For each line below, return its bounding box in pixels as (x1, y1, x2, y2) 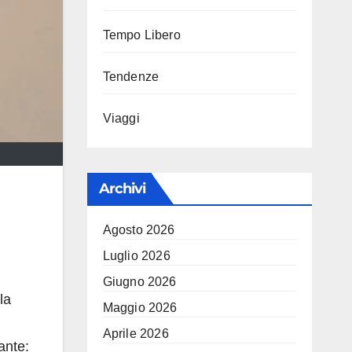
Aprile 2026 (102, 327, 169, 340)
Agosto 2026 (102, 223, 175, 236)
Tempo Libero (102, 28, 181, 42)
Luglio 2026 (102, 249, 170, 262)
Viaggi (102, 112, 140, 125)
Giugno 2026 (102, 275, 177, 288)
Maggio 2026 (102, 301, 178, 314)
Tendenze (102, 70, 159, 83)
